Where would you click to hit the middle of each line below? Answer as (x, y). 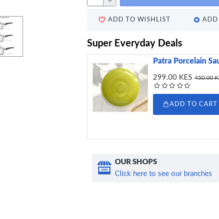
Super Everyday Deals (135, 43)
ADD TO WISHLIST (139, 20)
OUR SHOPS (136, 162)
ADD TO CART (194, 104)
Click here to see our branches (164, 174)
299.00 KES (173, 77)
